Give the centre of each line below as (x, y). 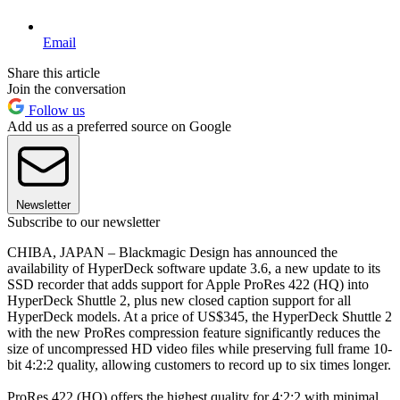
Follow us (55, 110)
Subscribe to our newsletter (83, 221)
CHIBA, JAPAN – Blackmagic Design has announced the (172, 252)
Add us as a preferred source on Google (119, 126)
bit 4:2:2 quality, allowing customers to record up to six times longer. (199, 364)
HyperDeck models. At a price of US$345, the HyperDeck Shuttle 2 (200, 316)
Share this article (54, 72)
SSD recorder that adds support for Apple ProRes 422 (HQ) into (188, 284)
